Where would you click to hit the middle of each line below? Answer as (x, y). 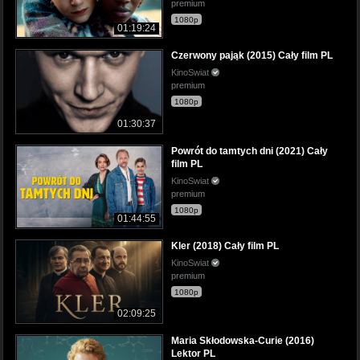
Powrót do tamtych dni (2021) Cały (250, 151)
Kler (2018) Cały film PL (225, 245)
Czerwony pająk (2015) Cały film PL (252, 56)
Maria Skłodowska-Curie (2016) (243, 340)
